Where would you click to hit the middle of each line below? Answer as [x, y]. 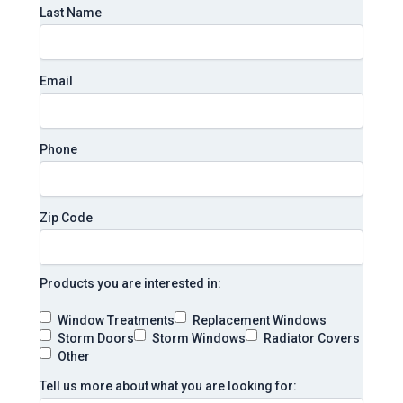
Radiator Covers [312, 339]
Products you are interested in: [130, 284]
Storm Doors [96, 339]
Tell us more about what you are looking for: [168, 386]
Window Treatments [116, 321]
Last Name [71, 13]
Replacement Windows [260, 321]
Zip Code [66, 218]
